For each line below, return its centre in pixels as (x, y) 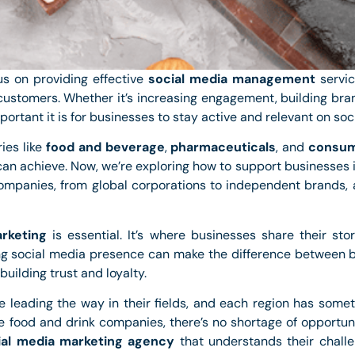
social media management (232, 79)
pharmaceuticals (223, 147)
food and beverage (105, 147)
